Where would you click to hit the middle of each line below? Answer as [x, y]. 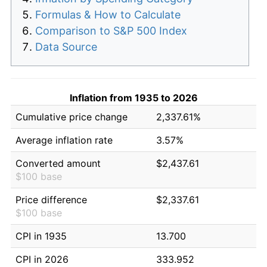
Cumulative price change [72, 117]
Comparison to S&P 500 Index [111, 30]
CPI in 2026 [42, 259]
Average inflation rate [64, 140]
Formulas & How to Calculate [108, 14]
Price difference [51, 199]
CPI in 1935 [41, 236]
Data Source [66, 46]
